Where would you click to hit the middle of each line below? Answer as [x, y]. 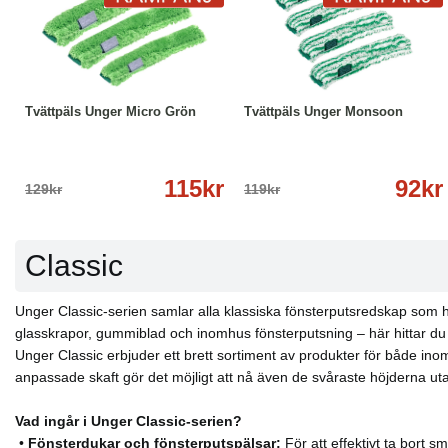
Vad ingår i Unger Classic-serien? [128, 420]
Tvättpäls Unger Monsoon [323, 112]
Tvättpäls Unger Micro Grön [110, 112]
